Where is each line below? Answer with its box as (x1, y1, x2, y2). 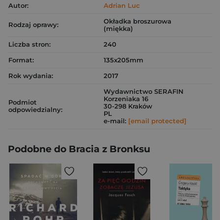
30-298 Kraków (104, 102, 152, 110)
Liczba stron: (8, 40, 51, 48)
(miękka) (104, 25, 133, 32)
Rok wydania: (8, 72, 53, 80)
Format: (8, 56, 34, 64)
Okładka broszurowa (104, 17, 171, 25)
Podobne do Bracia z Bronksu (8, 143, 150, 155)
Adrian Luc (104, 1, 140, 9)
